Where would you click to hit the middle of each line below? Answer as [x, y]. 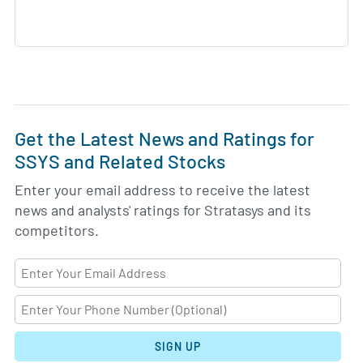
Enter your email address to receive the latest [162, 189]
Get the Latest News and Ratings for [164, 138]
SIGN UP [178, 347]
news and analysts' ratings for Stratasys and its [163, 209]
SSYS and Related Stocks [120, 161]
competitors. [57, 230]
